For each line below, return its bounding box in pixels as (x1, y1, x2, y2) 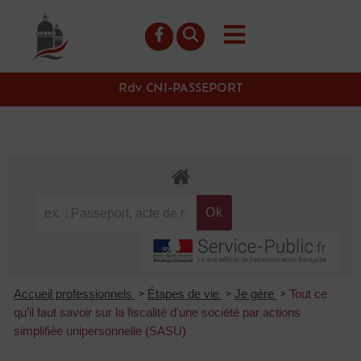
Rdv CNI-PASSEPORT (118, 83, 243, 95)
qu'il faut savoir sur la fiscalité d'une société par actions (13, 305, 301, 319)
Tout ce (288, 286, 327, 301)
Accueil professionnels (13, 286, 135, 301)
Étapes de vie (147, 286, 222, 301)
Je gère (234, 286, 277, 301)
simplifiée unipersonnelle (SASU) (13, 323, 186, 338)
